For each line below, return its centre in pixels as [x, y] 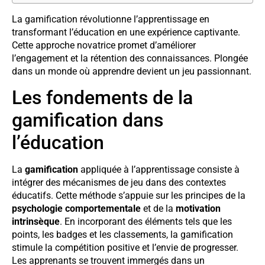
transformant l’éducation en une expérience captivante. [126, 32]
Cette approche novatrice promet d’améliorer [104, 45]
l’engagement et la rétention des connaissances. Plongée [130, 58]
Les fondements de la [102, 97]
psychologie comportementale [76, 208]
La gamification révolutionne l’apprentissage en [111, 19]
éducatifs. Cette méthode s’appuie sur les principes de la [129, 195]
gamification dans [88, 120]
